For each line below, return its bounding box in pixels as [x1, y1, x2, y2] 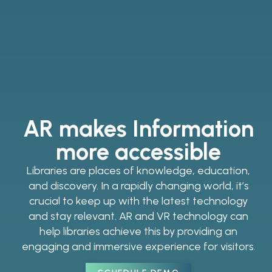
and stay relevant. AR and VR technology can [29, 209, 249, 223]
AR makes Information [23, 114, 254, 143]
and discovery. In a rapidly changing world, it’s [28, 178, 249, 192]
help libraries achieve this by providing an [39, 224, 238, 238]
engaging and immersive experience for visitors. [21, 239, 256, 253]
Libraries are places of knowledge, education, [27, 163, 251, 177]
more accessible [56, 137, 222, 166]
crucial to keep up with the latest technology [29, 194, 248, 208]
